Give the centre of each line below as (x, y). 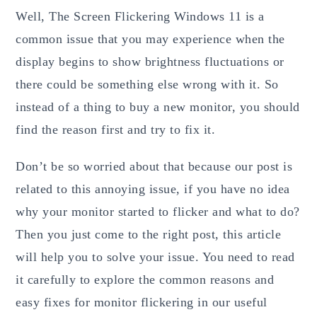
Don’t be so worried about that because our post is (154, 166)
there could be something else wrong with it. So (147, 84)
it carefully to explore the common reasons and (145, 279)
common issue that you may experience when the (150, 39)
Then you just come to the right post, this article (149, 234)
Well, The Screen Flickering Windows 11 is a (140, 16)
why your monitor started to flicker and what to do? (158, 211)
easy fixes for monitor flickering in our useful (142, 302)
